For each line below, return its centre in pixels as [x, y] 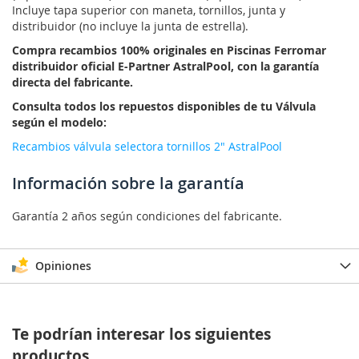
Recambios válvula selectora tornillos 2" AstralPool [147, 147]
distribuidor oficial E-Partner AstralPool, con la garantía [165, 67]
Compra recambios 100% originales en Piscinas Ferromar [169, 50]
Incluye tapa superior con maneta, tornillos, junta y [149, 10]
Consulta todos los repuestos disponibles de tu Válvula [164, 107]
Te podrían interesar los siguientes [141, 335]
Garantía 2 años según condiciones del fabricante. [147, 216]
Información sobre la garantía [128, 184]
